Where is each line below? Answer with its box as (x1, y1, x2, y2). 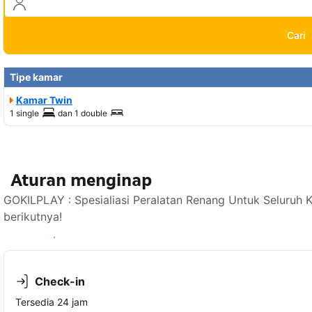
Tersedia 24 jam (15, 295, 88, 308)
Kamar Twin (16, 93, 72, 106)
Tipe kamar (10, 70, 63, 83)
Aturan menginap (10, 169, 152, 191)
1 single (10, 107, 39, 118)
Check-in (35, 274, 85, 288)
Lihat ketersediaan (12, 231, 97, 243)
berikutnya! (3, 209, 62, 224)
